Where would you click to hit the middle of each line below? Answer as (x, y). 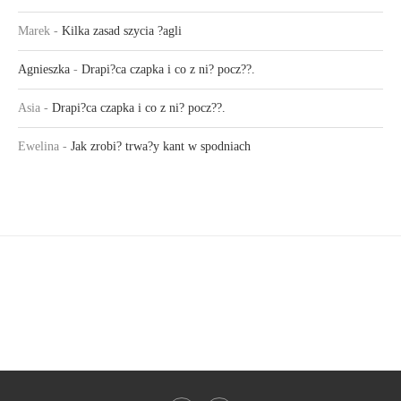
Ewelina (38, 146)
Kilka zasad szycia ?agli (122, 30)
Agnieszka (44, 69)
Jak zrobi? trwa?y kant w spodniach (161, 146)
